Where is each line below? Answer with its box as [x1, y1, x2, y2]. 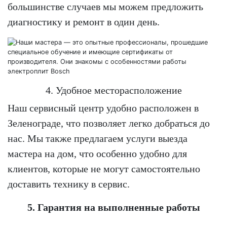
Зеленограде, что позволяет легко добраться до [8, 117, 210, 129]
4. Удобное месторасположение [45, 84, 182, 96]
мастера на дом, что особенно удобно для [8, 147, 187, 159]
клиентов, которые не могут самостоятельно [8, 163, 200, 174]
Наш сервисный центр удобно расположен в [8, 102, 199, 113]
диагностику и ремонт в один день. [8, 16, 160, 27]
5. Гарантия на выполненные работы [27, 201, 200, 213]
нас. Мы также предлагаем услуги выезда [8, 132, 187, 144]
